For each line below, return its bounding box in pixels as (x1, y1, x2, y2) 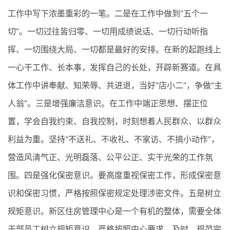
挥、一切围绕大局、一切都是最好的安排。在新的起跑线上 (8, 44, 221, 54)
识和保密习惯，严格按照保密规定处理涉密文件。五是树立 (8, 187, 221, 198)
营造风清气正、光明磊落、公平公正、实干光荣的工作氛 (8, 151, 213, 162)
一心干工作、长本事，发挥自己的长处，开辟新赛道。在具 (8, 62, 221, 72)
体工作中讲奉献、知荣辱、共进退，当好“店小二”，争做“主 (8, 80, 222, 90)
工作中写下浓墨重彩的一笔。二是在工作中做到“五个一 (8, 8, 208, 18)
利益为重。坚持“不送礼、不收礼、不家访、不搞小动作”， (8, 133, 219, 144)
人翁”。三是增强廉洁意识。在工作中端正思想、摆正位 (8, 98, 208, 108)
